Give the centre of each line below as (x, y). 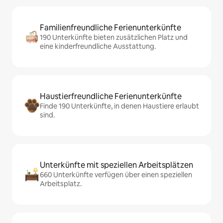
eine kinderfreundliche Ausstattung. (98, 47)
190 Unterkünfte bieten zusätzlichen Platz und (114, 38)
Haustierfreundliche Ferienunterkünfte (111, 97)
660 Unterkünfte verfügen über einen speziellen (116, 175)
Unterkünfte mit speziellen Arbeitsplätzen (116, 165)
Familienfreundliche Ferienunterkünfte (111, 28)
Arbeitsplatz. (61, 184)
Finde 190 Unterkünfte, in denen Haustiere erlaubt (119, 106)
